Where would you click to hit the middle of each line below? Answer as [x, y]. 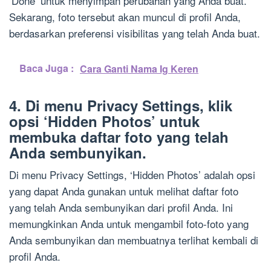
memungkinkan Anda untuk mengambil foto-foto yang [129, 224]
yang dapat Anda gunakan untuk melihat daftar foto [124, 191]
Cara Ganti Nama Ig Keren [139, 69]
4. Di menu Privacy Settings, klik [121, 106]
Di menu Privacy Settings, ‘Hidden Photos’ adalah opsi [132, 175]
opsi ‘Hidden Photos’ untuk [104, 121]
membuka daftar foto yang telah [119, 137]
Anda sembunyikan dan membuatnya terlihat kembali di [134, 240]
